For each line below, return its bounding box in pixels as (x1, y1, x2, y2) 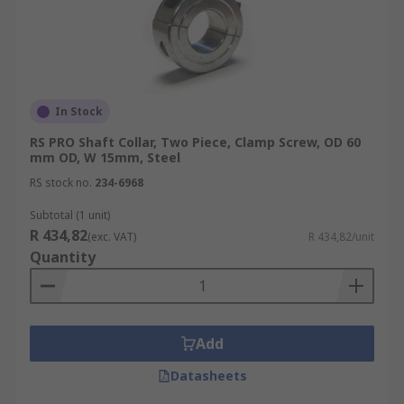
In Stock (55, 104, 103, 119)
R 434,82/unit (308, 229, 374, 244)
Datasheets (170, 367, 247, 384)
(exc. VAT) (87, 229, 136, 244)
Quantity (30, 247, 96, 267)
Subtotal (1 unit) (30, 207, 110, 223)
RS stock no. (30, 175, 92, 190)
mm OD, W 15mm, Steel (30, 149, 180, 166)
